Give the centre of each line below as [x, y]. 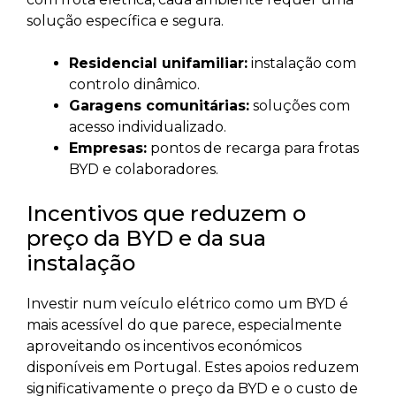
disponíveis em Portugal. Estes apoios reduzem [193, 368]
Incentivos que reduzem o [166, 214]
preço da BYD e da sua [146, 239]
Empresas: [108, 148]
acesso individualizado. [148, 127]
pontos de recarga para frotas [253, 148]
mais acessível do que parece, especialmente [184, 325]
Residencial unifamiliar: [158, 64]
